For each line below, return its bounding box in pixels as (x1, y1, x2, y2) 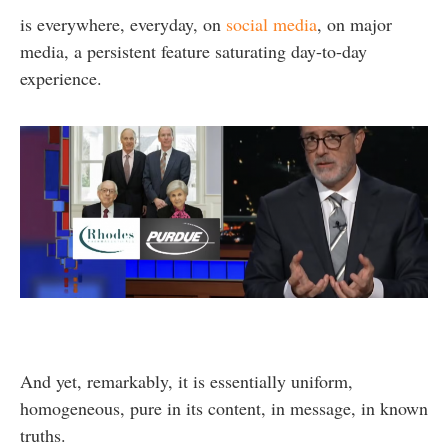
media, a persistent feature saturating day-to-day (20, 38, 367, 63)
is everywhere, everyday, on (20, 11, 226, 36)
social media (226, 11, 317, 36)
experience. (20, 65, 108, 90)
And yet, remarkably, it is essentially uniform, (20, 368, 353, 393)
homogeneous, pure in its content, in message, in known (20, 395, 428, 420)
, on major (317, 11, 392, 36)
